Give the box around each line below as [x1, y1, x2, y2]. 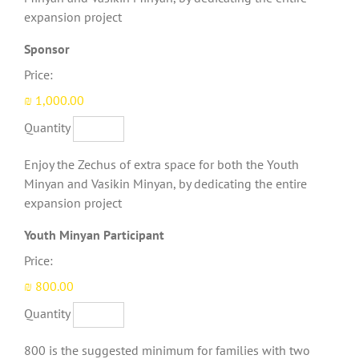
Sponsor [24, 41, 70, 58]
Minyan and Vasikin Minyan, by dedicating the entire [24, 175, 307, 192]
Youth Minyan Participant [24, 227, 164, 244]
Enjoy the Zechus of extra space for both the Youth [24, 156, 299, 173]
